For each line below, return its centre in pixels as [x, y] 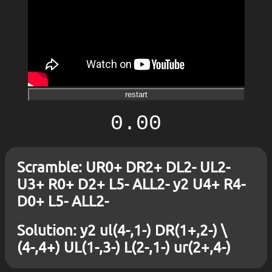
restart [136, 95]
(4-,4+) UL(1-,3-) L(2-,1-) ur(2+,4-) [124, 247]
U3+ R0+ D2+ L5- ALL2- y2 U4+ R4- [131, 184]
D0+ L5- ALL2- [63, 201]
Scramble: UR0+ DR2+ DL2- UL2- [124, 167]
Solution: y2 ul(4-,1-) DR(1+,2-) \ [122, 230]
